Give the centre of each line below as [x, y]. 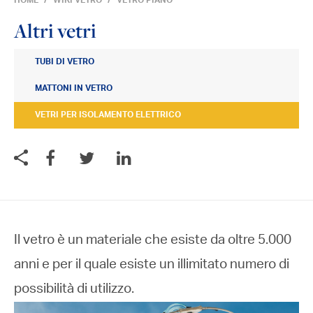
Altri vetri [55, 30]
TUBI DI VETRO [65, 62]
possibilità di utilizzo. [74, 290]
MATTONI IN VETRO [74, 89]
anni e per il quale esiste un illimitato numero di [152, 265]
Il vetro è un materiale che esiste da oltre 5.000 [153, 241]
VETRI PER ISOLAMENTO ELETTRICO [108, 115]
